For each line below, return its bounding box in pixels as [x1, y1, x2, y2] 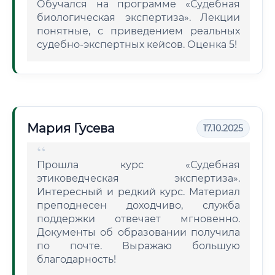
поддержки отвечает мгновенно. [37, 213, 240, 225]
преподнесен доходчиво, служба [37, 199, 240, 211]
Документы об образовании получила [37, 227, 240, 238]
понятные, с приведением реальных [37, 25, 240, 37]
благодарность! [37, 254, 116, 265]
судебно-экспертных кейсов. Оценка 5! [37, 39, 237, 50]
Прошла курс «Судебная [37, 159, 240, 171]
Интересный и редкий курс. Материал [37, 186, 240, 198]
